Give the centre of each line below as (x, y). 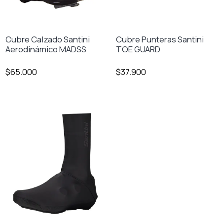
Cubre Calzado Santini (48, 39)
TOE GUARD (138, 49)
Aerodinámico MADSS (46, 49)
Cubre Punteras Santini (160, 39)
